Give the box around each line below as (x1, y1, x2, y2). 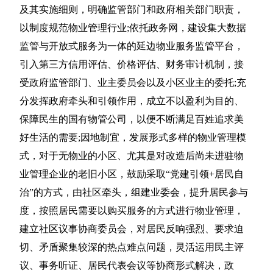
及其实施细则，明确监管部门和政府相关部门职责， (19, 4, 244, 15)
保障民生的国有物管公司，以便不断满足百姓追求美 (19, 114, 244, 125)
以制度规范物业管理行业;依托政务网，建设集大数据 (19, 23, 247, 34)
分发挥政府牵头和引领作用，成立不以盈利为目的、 (19, 96, 244, 107)
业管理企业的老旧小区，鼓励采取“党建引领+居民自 (19, 169, 244, 180)
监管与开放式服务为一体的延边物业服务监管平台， (19, 41, 244, 52)
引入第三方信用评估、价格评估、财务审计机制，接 (19, 59, 244, 70)
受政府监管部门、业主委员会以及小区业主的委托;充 (19, 77, 247, 88)
